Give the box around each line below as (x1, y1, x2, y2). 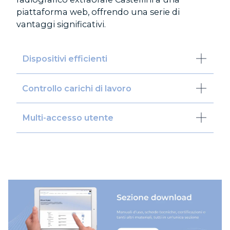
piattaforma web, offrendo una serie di (16, 6, 180, 17)
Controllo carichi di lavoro (22, 83, 132, 93)
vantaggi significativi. (16, 18, 106, 29)
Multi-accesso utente (22, 112, 114, 123)
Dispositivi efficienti (22, 53, 108, 64)
